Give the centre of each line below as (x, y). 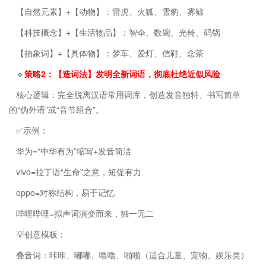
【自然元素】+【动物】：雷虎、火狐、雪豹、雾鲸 (110, 11)
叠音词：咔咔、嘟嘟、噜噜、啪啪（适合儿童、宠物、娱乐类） (132, 254)
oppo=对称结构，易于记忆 (65, 192)
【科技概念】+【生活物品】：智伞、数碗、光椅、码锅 (118, 32)
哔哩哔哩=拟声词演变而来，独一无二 (85, 213)
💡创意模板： (41, 234)
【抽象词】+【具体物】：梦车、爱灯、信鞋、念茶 (110, 53)
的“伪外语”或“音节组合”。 (56, 109)
